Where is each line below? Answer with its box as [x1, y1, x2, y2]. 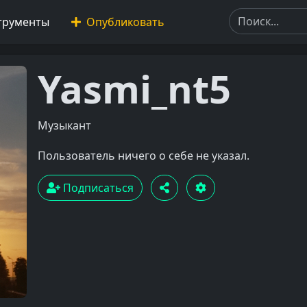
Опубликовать [84, 14, 165, 29]
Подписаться [60, 180, 134, 195]
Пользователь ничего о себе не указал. [37, 148, 249, 163]
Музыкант [37, 118, 91, 133]
